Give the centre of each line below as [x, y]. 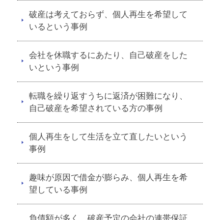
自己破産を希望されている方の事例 [96, 108]
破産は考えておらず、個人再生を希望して [108, 14]
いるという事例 [58, 27]
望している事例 [58, 190]
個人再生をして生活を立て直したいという [108, 137]
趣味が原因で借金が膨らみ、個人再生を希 [108, 178]
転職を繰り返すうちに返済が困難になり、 [108, 96]
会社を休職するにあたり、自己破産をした [108, 55]
